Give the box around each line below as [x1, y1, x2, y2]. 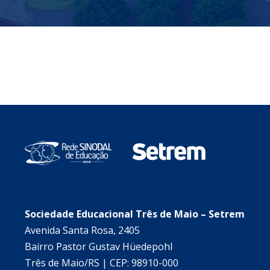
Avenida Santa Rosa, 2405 [25, 223, 140, 237]
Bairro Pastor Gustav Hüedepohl [25, 239, 172, 253]
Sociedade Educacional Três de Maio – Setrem [25, 207, 245, 221]
